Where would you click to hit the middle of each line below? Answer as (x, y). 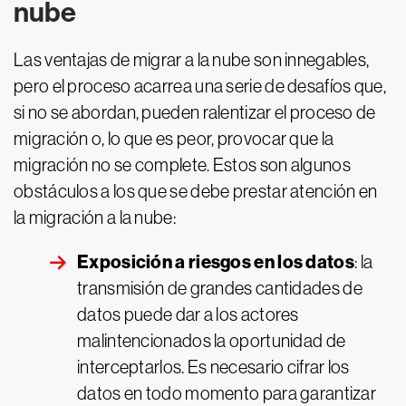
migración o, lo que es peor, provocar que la (174, 139)
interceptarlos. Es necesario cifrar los (213, 367)
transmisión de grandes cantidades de (220, 288)
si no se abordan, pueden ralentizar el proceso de (195, 112)
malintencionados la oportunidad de (212, 341)
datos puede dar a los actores (188, 314)
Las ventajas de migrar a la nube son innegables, (192, 60)
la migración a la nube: (95, 217)
